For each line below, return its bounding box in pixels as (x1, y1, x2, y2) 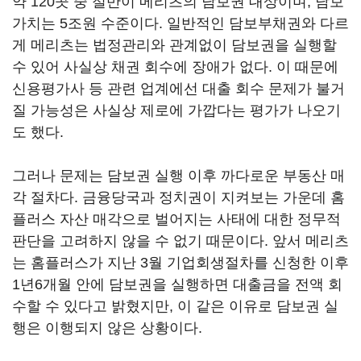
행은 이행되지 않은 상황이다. (12, 320, 202, 336)
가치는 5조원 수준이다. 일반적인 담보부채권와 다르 (12, 15, 349, 31)
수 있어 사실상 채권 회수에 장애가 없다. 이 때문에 (12, 59, 338, 75)
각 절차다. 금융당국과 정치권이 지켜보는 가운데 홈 (12, 189, 345, 205)
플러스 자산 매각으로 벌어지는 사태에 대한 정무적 (12, 211, 341, 227)
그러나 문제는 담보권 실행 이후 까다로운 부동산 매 (12, 168, 345, 184)
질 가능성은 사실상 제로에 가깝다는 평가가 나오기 (12, 102, 341, 118)
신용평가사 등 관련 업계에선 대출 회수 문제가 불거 (12, 81, 345, 97)
